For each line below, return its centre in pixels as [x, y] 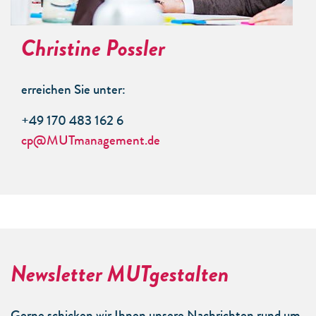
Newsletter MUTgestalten [120, 274]
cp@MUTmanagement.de [91, 142]
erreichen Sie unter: [73, 91]
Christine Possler [93, 48]
